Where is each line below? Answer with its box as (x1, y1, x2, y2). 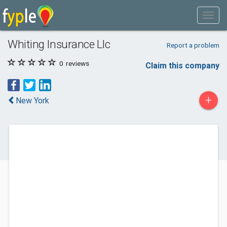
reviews (64, 59, 89, 67)
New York (16, 96, 49, 105)
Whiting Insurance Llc (8, 37, 110, 51)
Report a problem (166, 41, 219, 49)
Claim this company (145, 61, 219, 70)
